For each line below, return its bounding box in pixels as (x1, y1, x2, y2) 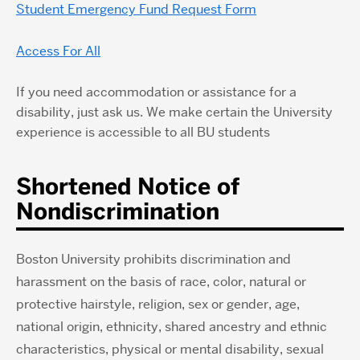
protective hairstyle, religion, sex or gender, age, (16, 295, 300, 313)
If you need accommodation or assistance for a (16, 83, 297, 100)
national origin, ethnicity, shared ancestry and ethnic (16, 317, 327, 335)
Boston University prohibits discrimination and (16, 250, 291, 268)
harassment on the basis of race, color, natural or (16, 272, 306, 290)
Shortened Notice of (16, 171, 239, 201)
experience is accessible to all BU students (16, 123, 270, 141)
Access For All (16, 42, 100, 59)
